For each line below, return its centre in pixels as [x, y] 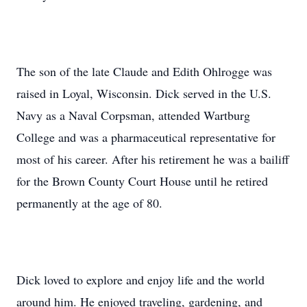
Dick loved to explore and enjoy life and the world [140, 280]
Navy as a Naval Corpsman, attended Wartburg [133, 115]
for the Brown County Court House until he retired [142, 181]
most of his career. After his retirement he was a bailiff [153, 159]
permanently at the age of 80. [89, 203]
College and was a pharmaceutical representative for [146, 137]
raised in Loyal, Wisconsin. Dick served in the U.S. [144, 93]
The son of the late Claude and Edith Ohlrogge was [144, 71]
